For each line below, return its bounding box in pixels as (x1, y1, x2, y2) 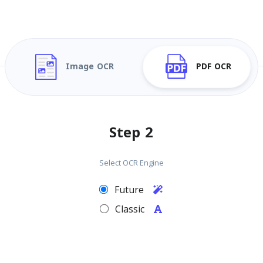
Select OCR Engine (99, 157, 164, 168)
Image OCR (66, 59, 114, 75)
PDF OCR (196, 59, 231, 75)
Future (107, 183, 154, 196)
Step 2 (109, 119, 154, 146)
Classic (108, 203, 154, 215)
